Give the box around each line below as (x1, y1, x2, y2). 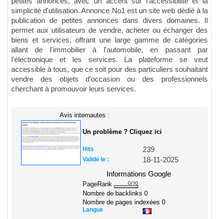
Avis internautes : (60, 111, 109, 119)
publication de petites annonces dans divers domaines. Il (11, 17, 208, 25)
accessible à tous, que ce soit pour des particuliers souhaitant (11, 66, 208, 74)
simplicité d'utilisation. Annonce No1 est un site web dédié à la (11, 7, 208, 15)
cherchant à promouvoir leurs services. (11, 85, 136, 93)
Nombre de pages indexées (83, 198, 162, 206)
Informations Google (107, 170, 171, 178)
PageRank (83, 180, 114, 188)
